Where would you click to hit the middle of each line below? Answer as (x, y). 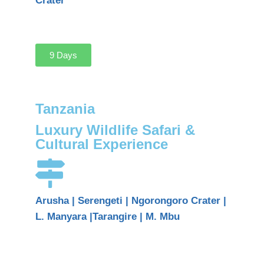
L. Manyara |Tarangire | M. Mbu (108, 216)
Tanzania (65, 108)
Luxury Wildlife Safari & (115, 130)
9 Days (63, 55)
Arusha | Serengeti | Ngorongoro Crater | (131, 200)
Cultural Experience (102, 144)
